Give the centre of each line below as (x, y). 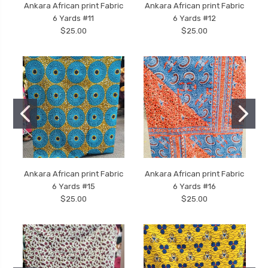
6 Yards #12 (195, 18)
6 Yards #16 (195, 186)
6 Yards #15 (73, 186)
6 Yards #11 (74, 18)
